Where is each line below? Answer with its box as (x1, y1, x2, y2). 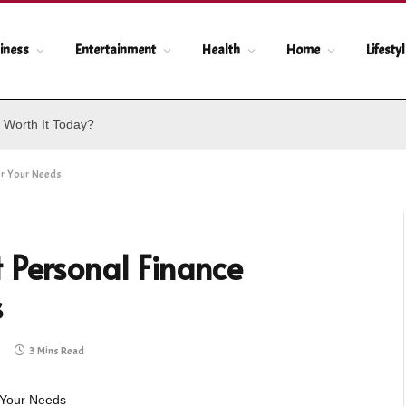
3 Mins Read (29, 343, 84, 358)
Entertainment (75, 42, 156, 59)
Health (202, 42, 240, 59)
